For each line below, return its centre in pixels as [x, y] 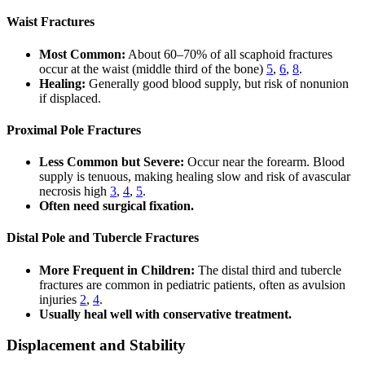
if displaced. [70, 98]
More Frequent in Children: [117, 270]
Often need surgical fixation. [117, 206]
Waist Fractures [51, 22]
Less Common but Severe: [112, 162]
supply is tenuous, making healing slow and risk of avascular [195, 177]
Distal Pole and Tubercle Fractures [103, 238]
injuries [59, 299]
